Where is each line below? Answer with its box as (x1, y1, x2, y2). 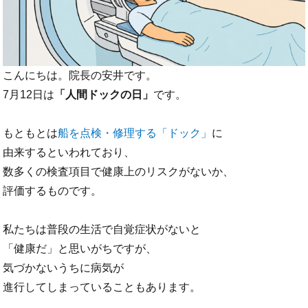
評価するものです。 (3, 185, 102, 197)
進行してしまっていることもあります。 (3, 281, 201, 294)
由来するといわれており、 (3, 146, 135, 159)
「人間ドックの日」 (54, 89, 154, 101)
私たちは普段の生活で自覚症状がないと (3, 223, 201, 236)
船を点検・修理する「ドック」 (58, 127, 212, 140)
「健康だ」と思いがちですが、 (3, 243, 157, 255)
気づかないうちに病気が (3, 262, 124, 274)
